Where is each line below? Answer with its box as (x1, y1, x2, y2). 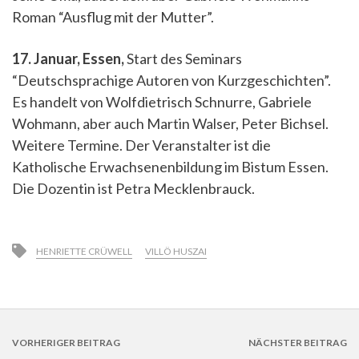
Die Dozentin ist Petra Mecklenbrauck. (12, 179, 255, 197)
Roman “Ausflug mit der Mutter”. (12, 8, 214, 26)
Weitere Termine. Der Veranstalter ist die (12, 136, 271, 154)
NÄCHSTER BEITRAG (248, 337, 347, 349)
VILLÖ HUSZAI (145, 245, 207, 257)
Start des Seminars (127, 50, 242, 67)
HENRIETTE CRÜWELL (36, 245, 132, 257)
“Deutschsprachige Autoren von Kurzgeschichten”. (12, 71, 331, 89)
